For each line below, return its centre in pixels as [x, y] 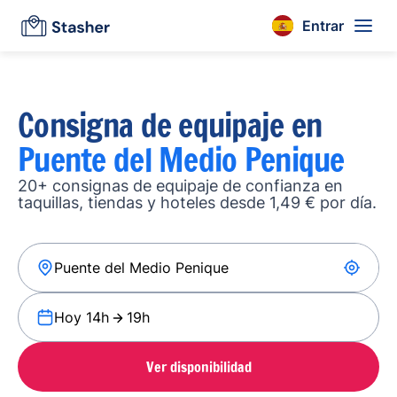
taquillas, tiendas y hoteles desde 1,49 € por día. [197, 202]
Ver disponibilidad [198, 366]
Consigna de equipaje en [170, 125]
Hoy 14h [82, 317]
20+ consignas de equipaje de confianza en [180, 186]
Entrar [323, 25]
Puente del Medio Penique [181, 160]
